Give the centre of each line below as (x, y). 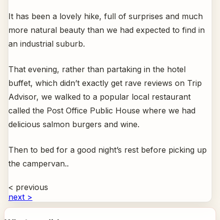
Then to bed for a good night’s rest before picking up (108, 150)
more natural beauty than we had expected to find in (107, 30)
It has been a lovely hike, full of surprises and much (106, 16)
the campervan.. (39, 164)
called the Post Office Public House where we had (102, 111)
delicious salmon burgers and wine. (74, 124)
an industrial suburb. (47, 44)
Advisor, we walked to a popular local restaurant (99, 97)
